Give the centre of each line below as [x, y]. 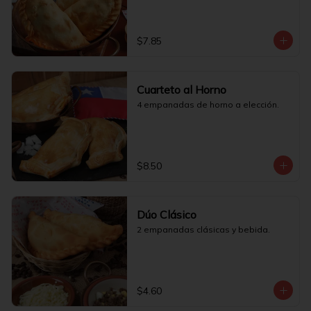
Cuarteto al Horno [181, 90]
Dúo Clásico [166, 215]
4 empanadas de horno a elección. [208, 104]
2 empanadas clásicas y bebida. [203, 229]
